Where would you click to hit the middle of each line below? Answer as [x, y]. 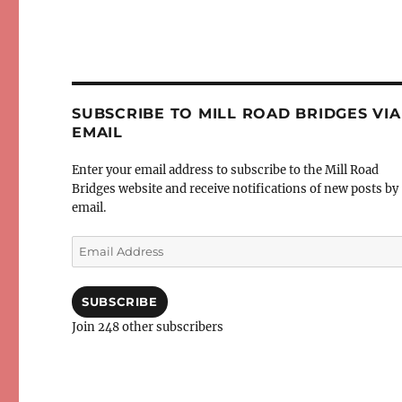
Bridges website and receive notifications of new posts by [236, 189]
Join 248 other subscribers [148, 328]
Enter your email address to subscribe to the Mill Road [226, 170]
